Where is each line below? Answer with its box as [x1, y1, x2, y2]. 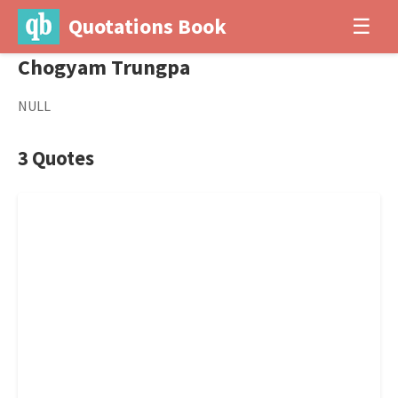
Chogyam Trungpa [18, 53, 190, 81]
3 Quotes [18, 146, 94, 171]
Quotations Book [68, 12, 227, 40]
